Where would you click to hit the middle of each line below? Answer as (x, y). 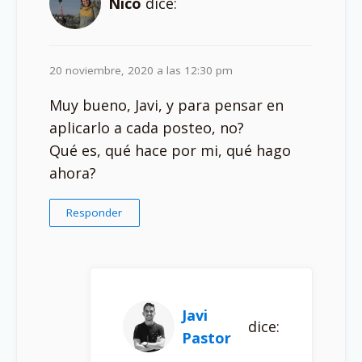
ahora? (73, 173)
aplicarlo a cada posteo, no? (147, 127)
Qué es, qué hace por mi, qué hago (170, 150)
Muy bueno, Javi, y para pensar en (166, 105)
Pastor (206, 337)
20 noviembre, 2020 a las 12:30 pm (141, 70)
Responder (95, 212)
